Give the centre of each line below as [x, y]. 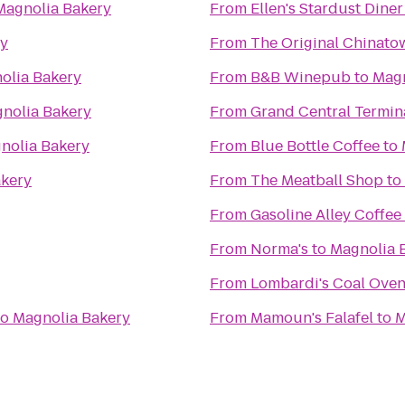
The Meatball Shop [317, 180]
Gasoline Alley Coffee [326, 215]
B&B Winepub [301, 77]
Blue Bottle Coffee [315, 146]
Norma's [279, 249]
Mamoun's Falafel [312, 318]
